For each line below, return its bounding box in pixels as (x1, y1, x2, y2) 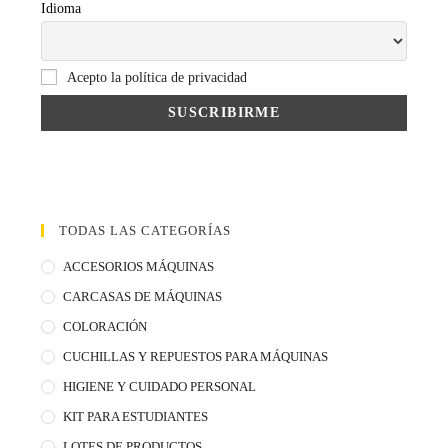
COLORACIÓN (63, 318, 148, 334)
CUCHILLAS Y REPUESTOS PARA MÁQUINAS (63, 348, 329, 364)
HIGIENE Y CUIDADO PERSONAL (63, 378, 257, 394)
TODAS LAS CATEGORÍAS (59, 222, 232, 238)
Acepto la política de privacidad (67, 69, 248, 85)
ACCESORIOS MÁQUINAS (63, 258, 215, 274)
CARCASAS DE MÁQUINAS (63, 288, 223, 304)
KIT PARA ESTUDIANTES (63, 408, 209, 424)
